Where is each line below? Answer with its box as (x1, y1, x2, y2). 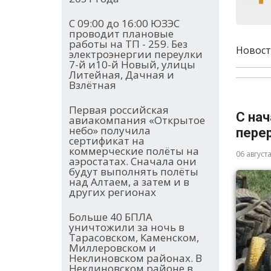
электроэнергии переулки (69, 47, 203, 62)
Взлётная (69, 78, 116, 93)
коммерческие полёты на (69, 144, 199, 158)
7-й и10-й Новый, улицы (69, 57, 195, 72)
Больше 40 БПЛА (69, 210, 152, 224)
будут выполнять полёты (69, 165, 198, 179)
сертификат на (69, 134, 145, 148)
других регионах (69, 185, 156, 200)
